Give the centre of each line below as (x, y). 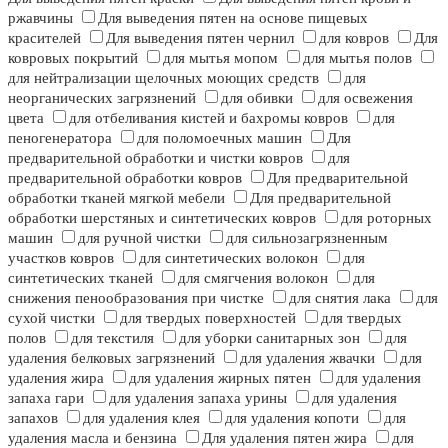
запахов (33, 418)
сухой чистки (51, 318)
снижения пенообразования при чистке (136, 298)
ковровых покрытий (73, 58)
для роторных (386, 218)
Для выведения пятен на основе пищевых (233, 18)
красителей (44, 38)
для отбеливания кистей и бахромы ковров (208, 118)
